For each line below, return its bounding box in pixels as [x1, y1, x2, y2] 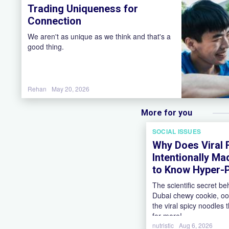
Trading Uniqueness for [28, 3, 138, 15]
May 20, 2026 [52, 84, 89, 93]
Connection [28, 15, 81, 27]
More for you [141, 108, 192, 118]
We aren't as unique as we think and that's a [28, 31, 171, 41]
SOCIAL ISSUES [152, 127, 201, 136]
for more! [152, 211, 182, 221]
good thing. [28, 41, 64, 52]
